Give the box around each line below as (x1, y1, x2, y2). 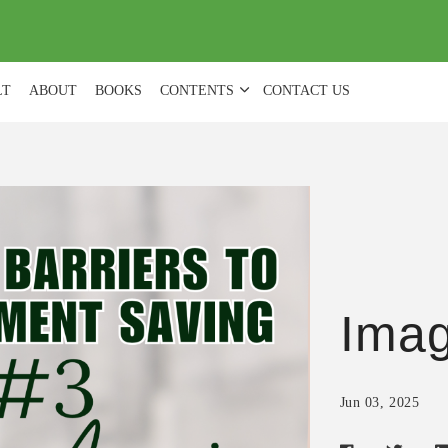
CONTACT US (262, 83, 350, 98)
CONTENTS (159, 83, 234, 98)
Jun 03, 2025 (339, 395, 420, 410)
